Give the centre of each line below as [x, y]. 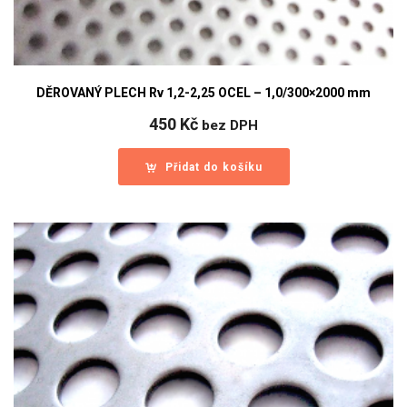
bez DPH [230, 125]
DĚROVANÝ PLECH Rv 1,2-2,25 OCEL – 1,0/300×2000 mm [203, 92]
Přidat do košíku [213, 167]
